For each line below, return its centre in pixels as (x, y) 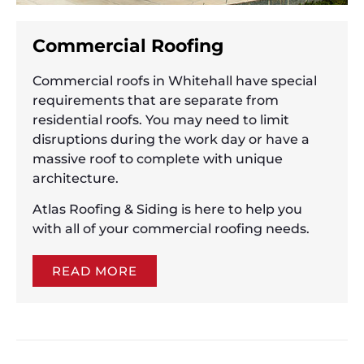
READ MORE (95, 271)
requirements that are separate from (156, 100)
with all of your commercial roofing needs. (171, 229)
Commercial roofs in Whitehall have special (175, 80)
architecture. (76, 178)
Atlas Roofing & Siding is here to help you (167, 210)
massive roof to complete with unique (158, 158)
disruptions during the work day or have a (171, 139)
